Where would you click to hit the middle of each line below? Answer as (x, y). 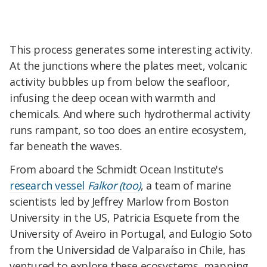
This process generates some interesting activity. (131, 49)
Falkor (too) (114, 186)
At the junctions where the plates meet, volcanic (128, 65)
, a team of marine (186, 186)
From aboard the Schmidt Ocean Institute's (117, 170)
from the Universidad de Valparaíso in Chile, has (128, 250)
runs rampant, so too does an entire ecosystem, (128, 130)
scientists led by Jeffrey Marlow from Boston (119, 202)
